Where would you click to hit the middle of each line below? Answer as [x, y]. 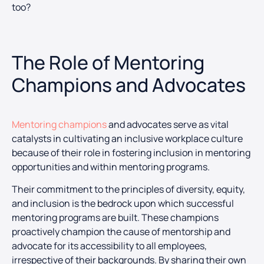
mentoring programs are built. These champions [115, 217]
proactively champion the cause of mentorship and [121, 232]
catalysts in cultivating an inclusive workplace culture [127, 138]
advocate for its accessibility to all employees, [109, 246]
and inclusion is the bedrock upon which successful [123, 203]
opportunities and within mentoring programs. [111, 166]
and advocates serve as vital [168, 124]
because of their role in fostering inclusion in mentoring [131, 152]
